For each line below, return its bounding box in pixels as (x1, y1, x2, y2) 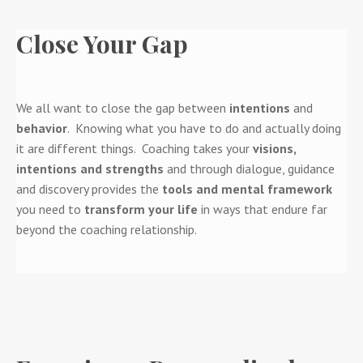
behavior (16, 119, 67, 136)
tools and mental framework (162, 180, 332, 197)
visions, (253, 139, 296, 156)
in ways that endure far (198, 200, 327, 217)
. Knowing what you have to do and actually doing (67, 119, 341, 136)
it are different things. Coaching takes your (16, 139, 253, 156)
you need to (16, 200, 84, 217)
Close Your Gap (16, 27, 188, 60)
